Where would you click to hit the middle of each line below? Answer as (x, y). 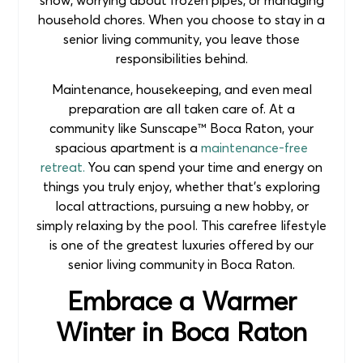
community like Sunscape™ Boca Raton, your (181, 128)
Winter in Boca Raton (181, 331)
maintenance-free (254, 148)
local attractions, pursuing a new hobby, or (181, 206)
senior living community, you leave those (181, 38)
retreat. (63, 167)
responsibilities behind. (181, 58)
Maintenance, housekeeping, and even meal (181, 90)
